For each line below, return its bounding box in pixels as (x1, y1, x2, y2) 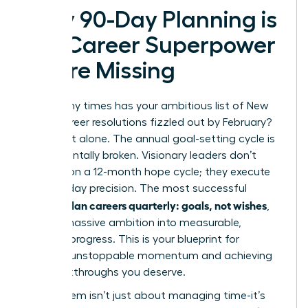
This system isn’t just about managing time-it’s (25, 289, 265, 301)
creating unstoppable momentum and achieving (25, 250, 272, 261)
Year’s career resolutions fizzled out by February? (25, 116, 272, 128)
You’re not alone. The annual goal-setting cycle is (25, 133, 275, 144)
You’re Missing (25, 58, 175, 82)
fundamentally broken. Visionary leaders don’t (25, 149, 256, 161)
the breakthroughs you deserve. (25, 266, 186, 278)
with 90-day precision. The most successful (25, 182, 247, 194)
